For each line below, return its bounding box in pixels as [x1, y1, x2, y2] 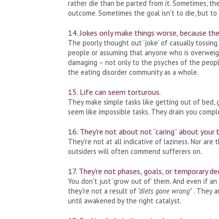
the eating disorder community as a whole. [67, 67, 198, 77]
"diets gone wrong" [136, 186, 192, 196]
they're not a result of [67, 186, 136, 196]
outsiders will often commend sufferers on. [67, 146, 202, 156]
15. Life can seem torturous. [67, 87, 162, 97]
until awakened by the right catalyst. [67, 196, 181, 205]
